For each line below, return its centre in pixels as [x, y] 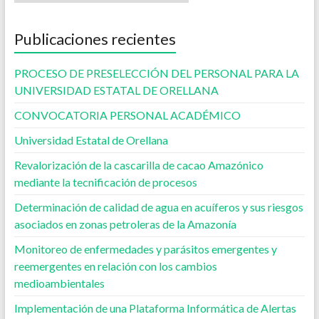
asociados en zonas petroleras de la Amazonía [125, 224]
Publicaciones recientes [95, 39]
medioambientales [59, 283]
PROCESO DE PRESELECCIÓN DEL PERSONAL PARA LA [156, 73]
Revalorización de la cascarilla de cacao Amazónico [138, 165]
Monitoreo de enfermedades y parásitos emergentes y [145, 249]
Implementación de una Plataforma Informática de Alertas [155, 308]
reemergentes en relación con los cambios [115, 266]
